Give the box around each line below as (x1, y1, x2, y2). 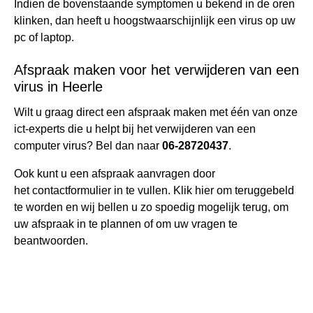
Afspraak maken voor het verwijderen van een (14, 61, 299, 78)
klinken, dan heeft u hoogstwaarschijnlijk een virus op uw (14, 14, 296, 27)
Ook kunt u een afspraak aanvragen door (14, 167, 215, 180)
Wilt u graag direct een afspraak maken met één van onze (14, 105, 298, 118)
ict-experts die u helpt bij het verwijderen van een (14, 122, 256, 135)
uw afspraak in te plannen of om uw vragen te (14, 217, 238, 230)
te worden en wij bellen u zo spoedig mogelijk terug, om (14, 201, 289, 213)
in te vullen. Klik (111, 184, 195, 196)
